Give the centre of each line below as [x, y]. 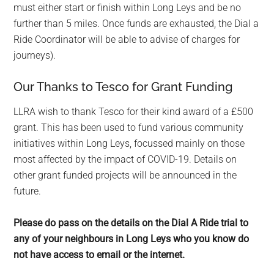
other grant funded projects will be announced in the [125, 176]
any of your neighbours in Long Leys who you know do [131, 239]
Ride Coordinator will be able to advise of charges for [127, 40]
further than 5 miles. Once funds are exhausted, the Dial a [136, 24]
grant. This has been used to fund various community [129, 128]
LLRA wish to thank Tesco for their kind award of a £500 [134, 112]
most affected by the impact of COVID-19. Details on [125, 160]
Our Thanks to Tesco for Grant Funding [123, 87]
